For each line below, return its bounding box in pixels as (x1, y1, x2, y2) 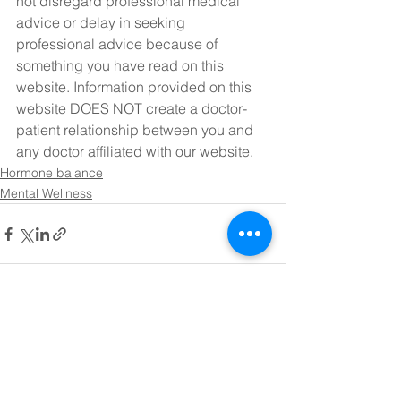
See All (247, 327, 286, 343)
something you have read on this (16, 56, 227, 74)
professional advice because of (16, 35, 221, 53)
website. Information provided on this (16, 78, 255, 96)
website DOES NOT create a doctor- (16, 99, 247, 117)
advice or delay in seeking (16, 13, 189, 31)
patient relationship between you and (16, 121, 257, 139)
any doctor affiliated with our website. (16, 142, 253, 160)
